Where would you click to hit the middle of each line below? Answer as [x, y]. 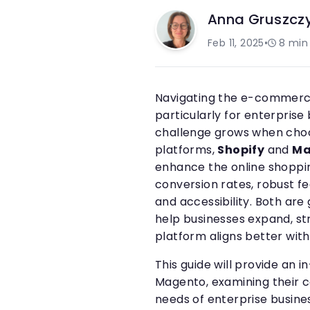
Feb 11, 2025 [236, 43]
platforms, [186, 150]
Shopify [241, 150]
